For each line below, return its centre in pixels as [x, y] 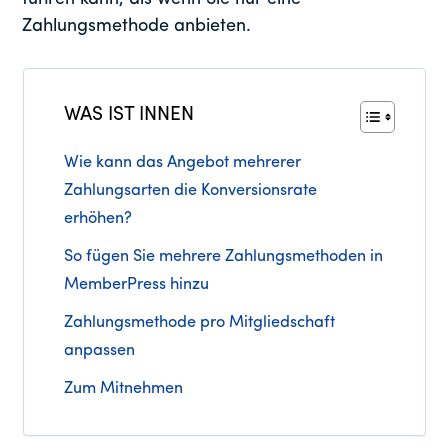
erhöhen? [97, 218]
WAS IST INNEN [128, 115]
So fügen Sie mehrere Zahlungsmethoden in [223, 256]
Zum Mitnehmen [123, 388]
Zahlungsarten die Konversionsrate [190, 190]
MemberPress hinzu [136, 284]
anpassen [99, 350]
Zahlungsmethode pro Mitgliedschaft [199, 322]
